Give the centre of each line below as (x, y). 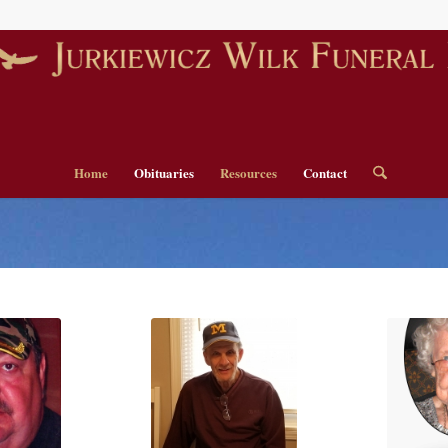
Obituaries (164, 172)
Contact (325, 172)
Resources (249, 172)
